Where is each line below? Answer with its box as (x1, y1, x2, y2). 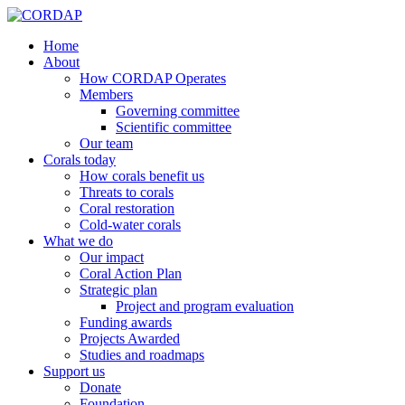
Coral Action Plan (80, 266, 182, 281)
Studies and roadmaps (80, 347, 204, 363)
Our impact (80, 250, 144, 265)
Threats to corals (80, 184, 174, 200)
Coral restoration (80, 201, 174, 216)
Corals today (43, 152, 116, 167)
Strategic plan (80, 282, 157, 297)
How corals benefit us (80, 168, 204, 184)
